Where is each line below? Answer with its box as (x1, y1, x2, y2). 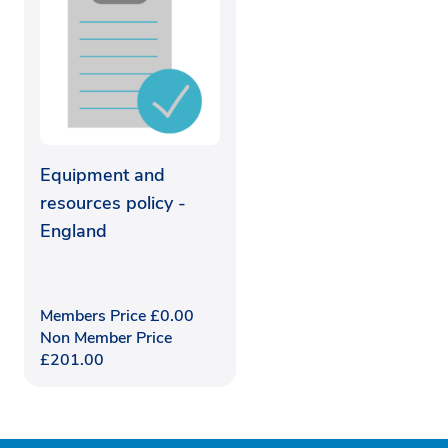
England (40, 219, 107, 244)
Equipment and (40, 163, 165, 188)
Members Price (40, 305, 150, 328)
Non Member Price (40, 327, 172, 350)
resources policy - (40, 191, 186, 216)
